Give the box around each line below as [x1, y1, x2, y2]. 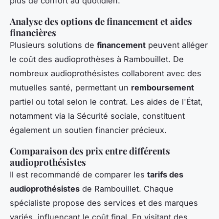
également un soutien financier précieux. [10, 125, 167, 135]
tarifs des [147, 169, 183, 179]
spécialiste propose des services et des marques [10, 197, 198, 208]
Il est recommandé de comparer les [10, 169, 147, 179]
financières [10, 26, 56, 39]
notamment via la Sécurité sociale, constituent [10, 110, 185, 121]
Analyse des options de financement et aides [10, 15, 192, 27]
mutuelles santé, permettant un [10, 82, 131, 92]
